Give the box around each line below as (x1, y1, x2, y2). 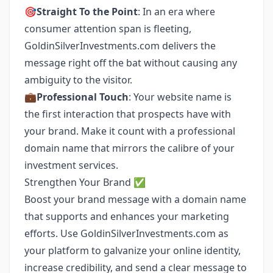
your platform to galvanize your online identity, (24, 244, 241, 257)
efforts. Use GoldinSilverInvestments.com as (24, 227, 229, 240)
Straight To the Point (37, 5, 138, 18)
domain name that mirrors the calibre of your (24, 141, 235, 155)
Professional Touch (37, 90, 129, 104)
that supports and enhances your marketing (24, 210, 229, 223)
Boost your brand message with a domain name (24, 193, 246, 206)
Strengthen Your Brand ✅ (24, 175, 146, 189)
